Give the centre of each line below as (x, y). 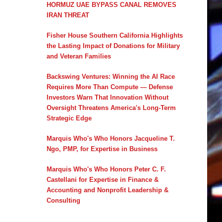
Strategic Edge (69, 118)
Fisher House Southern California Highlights (114, 35)
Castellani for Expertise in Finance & (102, 179)
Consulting (63, 200)
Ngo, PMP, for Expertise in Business (102, 149)
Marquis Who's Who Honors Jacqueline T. (111, 138)
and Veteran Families (79, 56)
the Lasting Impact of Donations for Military (113, 46)
